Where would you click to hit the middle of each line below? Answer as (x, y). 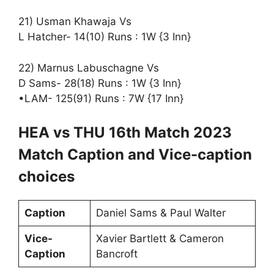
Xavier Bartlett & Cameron (160, 239)
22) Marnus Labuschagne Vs (89, 68)
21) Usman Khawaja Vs (75, 21)
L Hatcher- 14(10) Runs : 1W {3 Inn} (105, 37)
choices (46, 176)
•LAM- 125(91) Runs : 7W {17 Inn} (101, 98)
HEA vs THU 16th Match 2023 (125, 132)
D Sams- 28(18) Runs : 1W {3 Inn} (100, 83)
